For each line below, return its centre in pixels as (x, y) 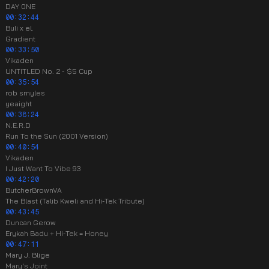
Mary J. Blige (28, 255)
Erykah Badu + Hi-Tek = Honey (57, 233)
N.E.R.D (18, 125)
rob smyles (25, 93)
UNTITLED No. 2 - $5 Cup (49, 71)
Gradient (20, 39)
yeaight (19, 104)
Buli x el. (20, 28)
